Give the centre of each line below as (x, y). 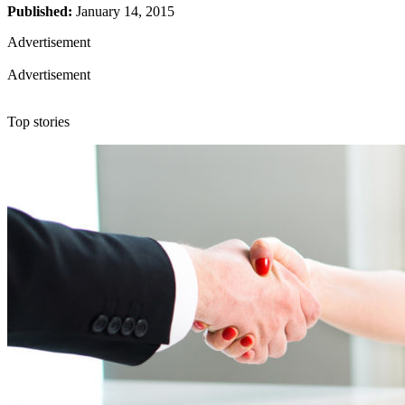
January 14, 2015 (123, 11)
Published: (40, 11)
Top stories (38, 121)
